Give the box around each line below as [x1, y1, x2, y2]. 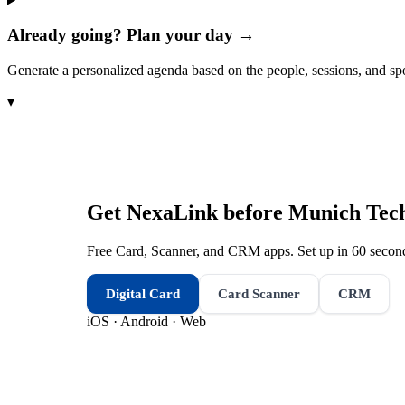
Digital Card [106, 286, 180, 301]
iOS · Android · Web [87, 313, 206, 329]
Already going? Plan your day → [7, 25, 255, 45]
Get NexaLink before [87, 200, 288, 224]
